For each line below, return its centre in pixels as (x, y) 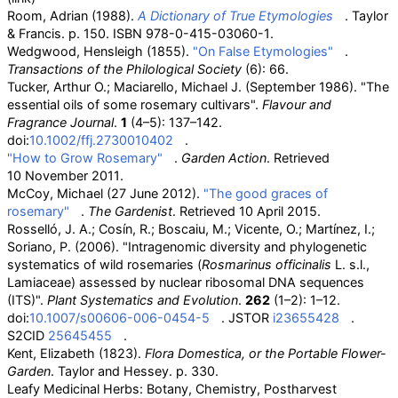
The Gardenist (130, 211)
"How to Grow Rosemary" (85, 158)
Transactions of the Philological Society (124, 69)
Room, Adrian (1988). (72, 16)
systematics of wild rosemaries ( (104, 264)
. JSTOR (245, 318)
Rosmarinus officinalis (267, 264)
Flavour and (297, 104)
